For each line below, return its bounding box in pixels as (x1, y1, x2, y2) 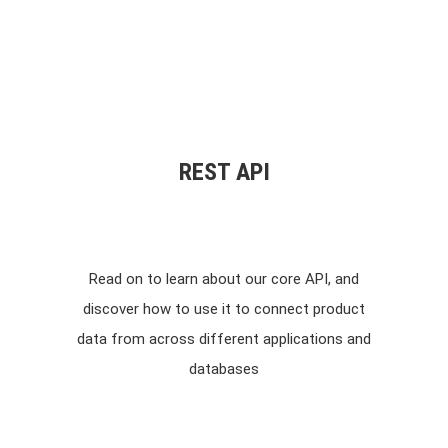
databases (189, 360, 259, 379)
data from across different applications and (77, 330, 371, 349)
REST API (178, 158, 270, 187)
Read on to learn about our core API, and (89, 270, 359, 289)
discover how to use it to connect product (83, 300, 365, 319)
